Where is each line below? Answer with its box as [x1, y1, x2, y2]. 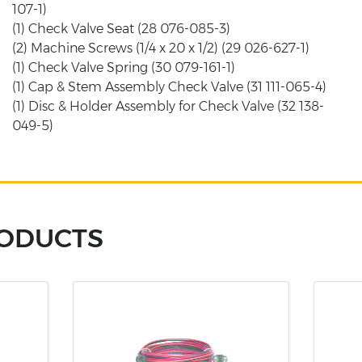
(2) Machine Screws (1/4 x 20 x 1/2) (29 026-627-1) [11, 40, 309, 56]
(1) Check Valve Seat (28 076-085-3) [11, 21, 230, 36]
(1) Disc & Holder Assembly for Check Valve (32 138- [11, 99, 324, 114]
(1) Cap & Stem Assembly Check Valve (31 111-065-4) [11, 79, 326, 95]
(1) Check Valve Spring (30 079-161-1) [11, 60, 235, 75]
